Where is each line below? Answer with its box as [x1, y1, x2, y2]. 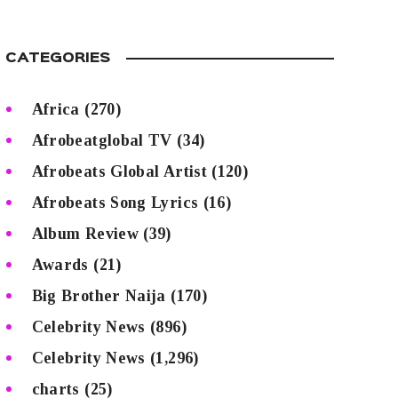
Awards [31, 255, 89, 274]
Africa [31, 99, 80, 118]
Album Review [31, 224, 139, 243]
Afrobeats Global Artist [31, 162, 207, 180]
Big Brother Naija [31, 286, 166, 305]
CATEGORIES [5, 52, 110, 66]
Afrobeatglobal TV [31, 131, 172, 149]
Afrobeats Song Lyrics [31, 193, 199, 211]
